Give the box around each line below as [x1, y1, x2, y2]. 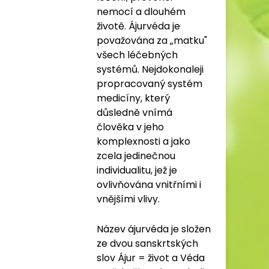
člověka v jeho [97, 120, 164, 134]
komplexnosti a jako [97, 134, 190, 148]
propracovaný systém [97, 77, 202, 91]
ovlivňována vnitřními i [97, 178, 201, 192]
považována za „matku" [97, 34, 207, 47]
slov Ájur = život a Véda [97, 251, 205, 265]
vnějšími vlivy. [97, 192, 160, 206]
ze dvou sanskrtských [97, 237, 198, 250]
